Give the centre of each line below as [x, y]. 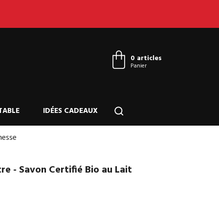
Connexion [147, 38]
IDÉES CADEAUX [70, 111]
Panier [139, 66]
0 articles [146, 58]
